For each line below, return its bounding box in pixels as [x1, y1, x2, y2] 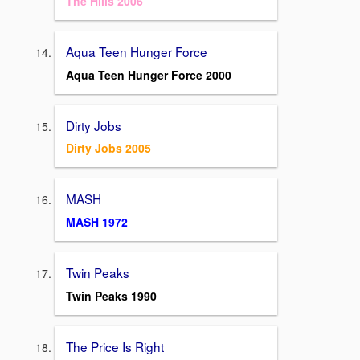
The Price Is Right [66, 337, 164, 355]
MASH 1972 [66, 214, 128, 230]
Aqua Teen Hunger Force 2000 [66, 66, 231, 83]
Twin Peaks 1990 [66, 287, 157, 304]
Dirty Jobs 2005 [66, 140, 151, 157]
